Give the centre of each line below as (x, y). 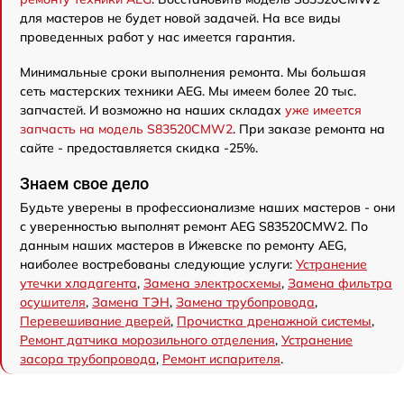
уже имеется (323, 110)
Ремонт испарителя (221, 358)
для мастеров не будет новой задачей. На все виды (180, 18)
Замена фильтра (340, 283)
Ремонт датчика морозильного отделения (147, 340)
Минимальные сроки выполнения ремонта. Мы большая (193, 72)
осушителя (53, 302)
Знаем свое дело (84, 183)
